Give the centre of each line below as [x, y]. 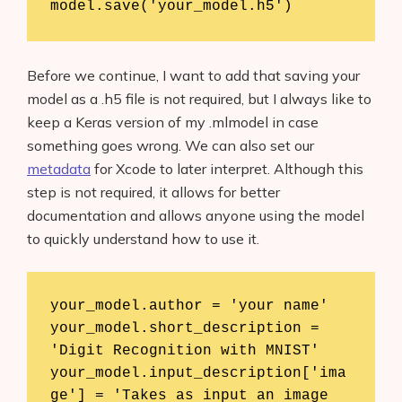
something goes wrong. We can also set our [170, 146]
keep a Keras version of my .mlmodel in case [173, 122]
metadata [59, 169]
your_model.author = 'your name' [189, 306]
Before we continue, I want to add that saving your [193, 76]
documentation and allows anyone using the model [196, 216]
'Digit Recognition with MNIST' [184, 350]
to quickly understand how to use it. [143, 239]
